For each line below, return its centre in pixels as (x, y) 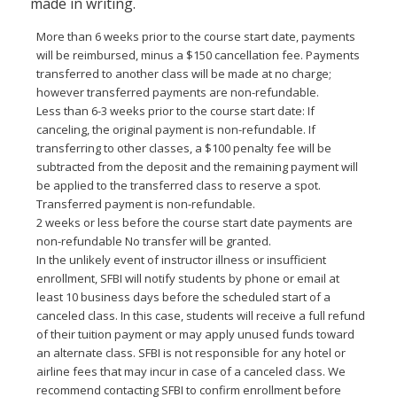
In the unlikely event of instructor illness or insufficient (181, 260)
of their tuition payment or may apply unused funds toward (195, 335)
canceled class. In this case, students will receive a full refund (200, 316)
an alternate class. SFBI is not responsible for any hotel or (191, 353)
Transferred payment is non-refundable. (145, 204)
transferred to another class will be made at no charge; (183, 74)
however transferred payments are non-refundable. (177, 93)
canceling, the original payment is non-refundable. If (175, 130)
